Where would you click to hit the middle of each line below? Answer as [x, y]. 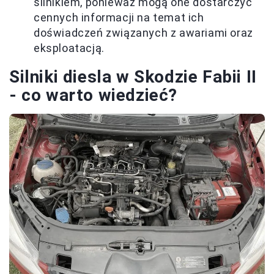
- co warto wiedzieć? [94, 95]
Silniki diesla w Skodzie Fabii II [133, 76]
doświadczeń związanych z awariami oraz [143, 32]
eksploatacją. [69, 48]
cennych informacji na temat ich [119, 17]
